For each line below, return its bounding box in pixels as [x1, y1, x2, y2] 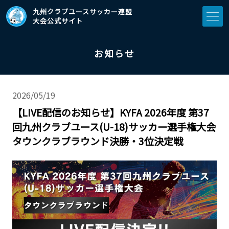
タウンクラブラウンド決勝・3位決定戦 [12, 134, 183, 148]
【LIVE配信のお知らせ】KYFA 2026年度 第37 [12, 105, 209, 120]
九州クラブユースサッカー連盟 [33, 7, 132, 16]
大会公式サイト [33, 16, 83, 26]
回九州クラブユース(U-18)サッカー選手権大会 [12, 120, 216, 134]
